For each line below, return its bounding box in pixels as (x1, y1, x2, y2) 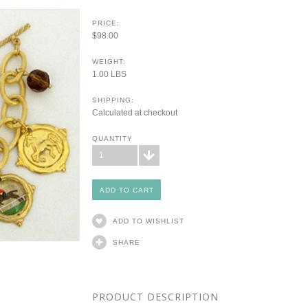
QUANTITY (92, 135, 133, 142)
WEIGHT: (92, 58, 126, 65)
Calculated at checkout (92, 108, 177, 118)
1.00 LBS (92, 69, 126, 79)
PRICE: (92, 19, 120, 27)
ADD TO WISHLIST (113, 217, 184, 225)
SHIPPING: (92, 96, 134, 104)
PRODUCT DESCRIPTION (92, 290, 219, 303)
